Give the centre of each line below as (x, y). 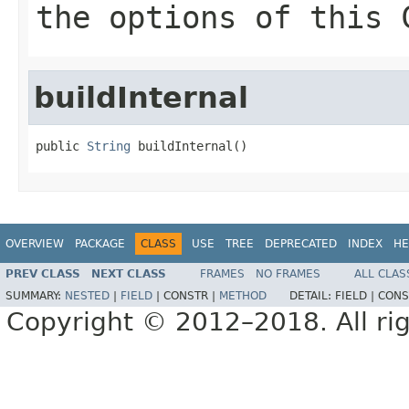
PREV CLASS (43, 274)
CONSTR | (191, 296)
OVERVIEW (35, 243)
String (109, 146)
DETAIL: (312, 296)
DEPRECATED (301, 243)
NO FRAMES (288, 274)
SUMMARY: (35, 296)
